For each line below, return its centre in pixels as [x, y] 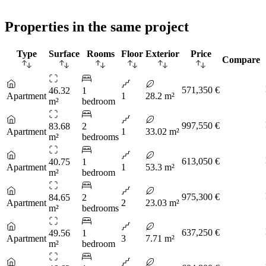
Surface [64, 54]
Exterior [162, 54]
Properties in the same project [97, 27]
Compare [241, 60]
